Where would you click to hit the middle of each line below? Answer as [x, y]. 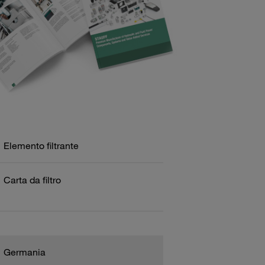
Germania [24, 252]
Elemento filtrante [41, 145]
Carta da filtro [32, 180]
